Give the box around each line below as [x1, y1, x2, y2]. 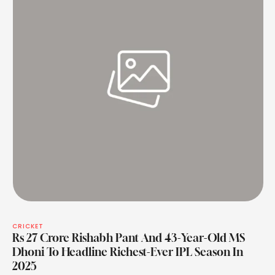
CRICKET [12, 222, 44, 231]
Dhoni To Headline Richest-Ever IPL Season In [12, 245, 243, 259]
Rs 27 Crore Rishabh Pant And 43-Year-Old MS [12, 231, 245, 245]
